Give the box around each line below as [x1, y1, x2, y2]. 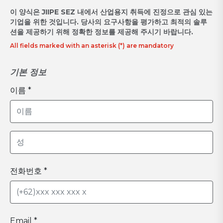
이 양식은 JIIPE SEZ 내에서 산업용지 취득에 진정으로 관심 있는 [10, 7, 213, 17]
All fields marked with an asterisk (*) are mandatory [10, 42, 174, 50]
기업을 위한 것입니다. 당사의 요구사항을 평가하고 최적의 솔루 [10, 17, 207, 27]
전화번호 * [10, 166, 47, 176]
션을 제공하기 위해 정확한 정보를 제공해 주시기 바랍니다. [10, 27, 193, 37]
